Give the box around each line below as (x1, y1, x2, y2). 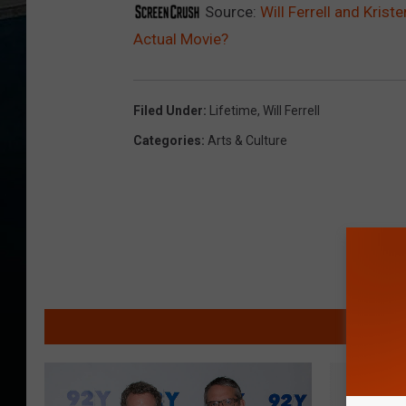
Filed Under (133, 103, 203, 119)
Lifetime (209, 103, 257, 119)
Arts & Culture (208, 133, 287, 149)
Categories (133, 133, 201, 149)
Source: (201, 3, 260, 22)
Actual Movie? (133, 30, 228, 49)
